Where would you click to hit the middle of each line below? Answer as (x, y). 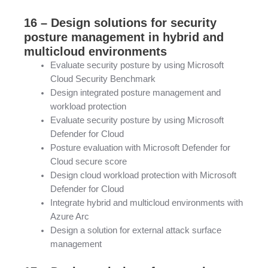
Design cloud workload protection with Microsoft (143, 175)
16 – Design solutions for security (120, 22)
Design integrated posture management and (135, 92)
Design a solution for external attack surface (135, 230)
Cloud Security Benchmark (103, 79)
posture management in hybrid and (124, 37)
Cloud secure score (88, 161)
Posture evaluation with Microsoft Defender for (140, 147)
